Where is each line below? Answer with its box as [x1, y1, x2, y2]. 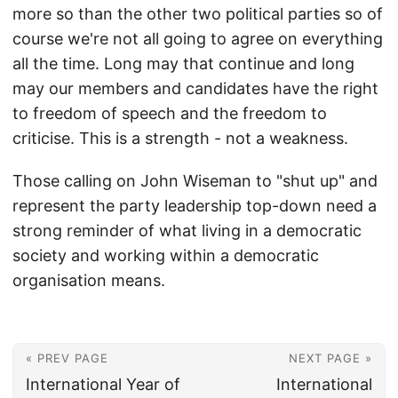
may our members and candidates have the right [12, 79, 378, 98]
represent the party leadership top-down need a [12, 196, 377, 215]
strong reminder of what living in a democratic [12, 221, 362, 240]
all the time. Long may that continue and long [12, 54, 354, 73]
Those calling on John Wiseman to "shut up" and [12, 171, 378, 190]
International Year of [26, 375, 180, 394]
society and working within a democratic [12, 246, 319, 265]
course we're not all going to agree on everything [12, 29, 383, 48]
